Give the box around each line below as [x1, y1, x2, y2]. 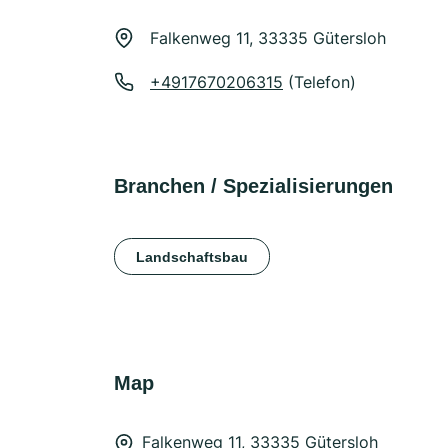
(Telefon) [283, 72, 356, 92]
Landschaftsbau [136, 248, 248, 265]
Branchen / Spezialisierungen [114, 175, 393, 197]
